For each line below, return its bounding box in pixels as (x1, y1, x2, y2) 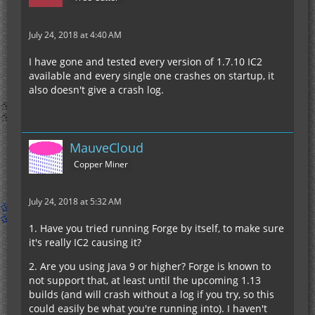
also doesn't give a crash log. (29, 83, 164, 96)
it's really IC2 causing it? (29, 236, 141, 249)
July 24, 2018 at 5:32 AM (29, 195, 122, 207)
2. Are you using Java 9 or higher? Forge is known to (29, 259, 271, 273)
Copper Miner (74, 157, 128, 170)
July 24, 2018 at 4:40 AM (29, 29, 122, 41)
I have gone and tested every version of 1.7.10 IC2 (29, 55, 262, 68)
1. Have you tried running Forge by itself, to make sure (29, 221, 284, 235)
